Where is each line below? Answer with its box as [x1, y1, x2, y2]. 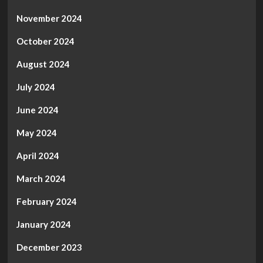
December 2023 [16, 242, 82, 253]
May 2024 [16, 127, 57, 139]
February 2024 [16, 196, 77, 207]
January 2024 [16, 219, 71, 230]
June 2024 [16, 104, 59, 116]
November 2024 [16, 13, 82, 24]
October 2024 [16, 36, 75, 47]
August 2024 [16, 59, 70, 70]
